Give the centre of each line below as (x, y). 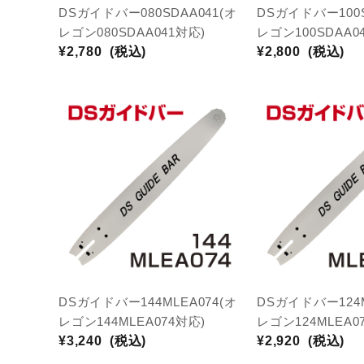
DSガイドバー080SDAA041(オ (148, 13)
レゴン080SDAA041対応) (132, 32)
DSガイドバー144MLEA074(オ (148, 302)
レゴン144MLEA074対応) (132, 321)
